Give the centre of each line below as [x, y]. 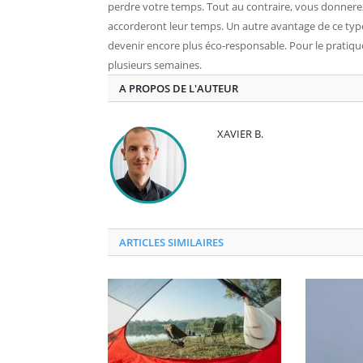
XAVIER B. [240, 134]
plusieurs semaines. [155, 65]
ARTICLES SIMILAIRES [171, 243]
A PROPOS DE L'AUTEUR [179, 89]
